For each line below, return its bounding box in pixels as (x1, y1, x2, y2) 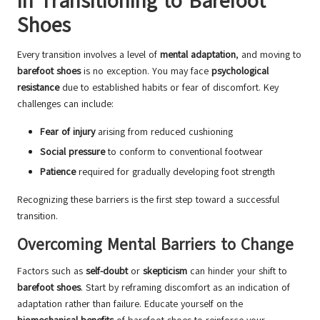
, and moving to (236, 48, 301, 62)
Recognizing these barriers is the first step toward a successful (17, 193, 279, 207)
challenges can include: (17, 97, 114, 111)
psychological (211, 64, 269, 79)
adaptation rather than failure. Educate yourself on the (17, 297, 243, 311)
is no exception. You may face (81, 64, 211, 79)
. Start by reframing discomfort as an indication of (81, 281, 290, 295)
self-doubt (86, 264, 128, 279)
